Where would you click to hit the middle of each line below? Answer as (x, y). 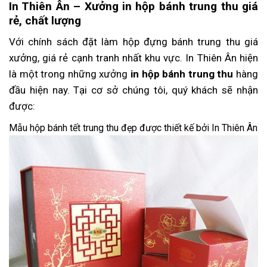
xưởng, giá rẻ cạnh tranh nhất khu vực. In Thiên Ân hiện (133, 58)
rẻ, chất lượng (45, 21)
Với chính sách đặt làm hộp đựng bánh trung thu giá (133, 42)
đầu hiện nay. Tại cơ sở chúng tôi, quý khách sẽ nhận (133, 90)
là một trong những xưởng (70, 74)
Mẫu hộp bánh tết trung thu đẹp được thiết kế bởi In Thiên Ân (133, 128)
